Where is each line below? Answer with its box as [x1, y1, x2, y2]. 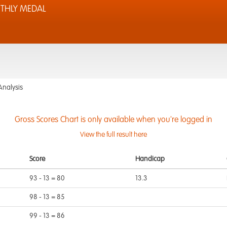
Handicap [135, 156, 165, 163]
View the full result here [80, 131, 147, 138]
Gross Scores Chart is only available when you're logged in [15, 116, 212, 124]
